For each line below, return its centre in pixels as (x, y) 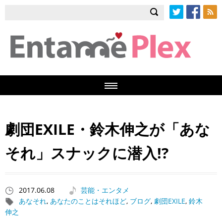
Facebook (202, 24)
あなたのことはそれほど (88, 201)
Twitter (181, 24)
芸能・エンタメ (105, 190)
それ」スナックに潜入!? (87, 153)
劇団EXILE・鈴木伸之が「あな (108, 129)
